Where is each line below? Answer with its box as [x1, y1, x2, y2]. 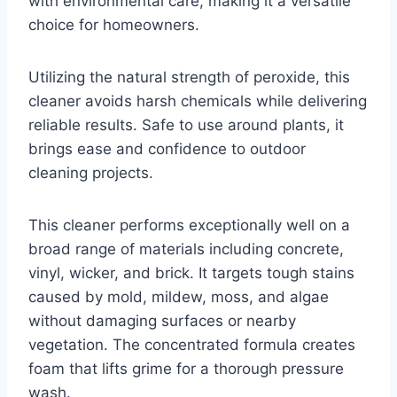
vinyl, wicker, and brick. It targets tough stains [28, 264, 354, 283]
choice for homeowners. [28, 16, 199, 35]
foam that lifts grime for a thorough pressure [28, 360, 344, 378]
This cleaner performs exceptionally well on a [28, 216, 350, 235]
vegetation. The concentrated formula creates [28, 336, 355, 354]
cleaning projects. [28, 164, 153, 183]
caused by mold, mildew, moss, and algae [28, 288, 329, 307]
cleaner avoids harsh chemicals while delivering [28, 92, 367, 111]
